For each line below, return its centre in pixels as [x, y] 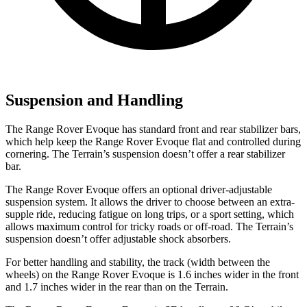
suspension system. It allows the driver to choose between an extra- [150, 201]
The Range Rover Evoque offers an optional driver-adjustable [139, 189]
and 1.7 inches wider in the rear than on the [100, 286]
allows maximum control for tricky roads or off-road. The [131, 226]
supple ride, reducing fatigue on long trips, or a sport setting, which [150, 214]
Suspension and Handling [94, 100]
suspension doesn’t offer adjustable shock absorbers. [118, 238]
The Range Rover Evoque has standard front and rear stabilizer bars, [153, 129]
